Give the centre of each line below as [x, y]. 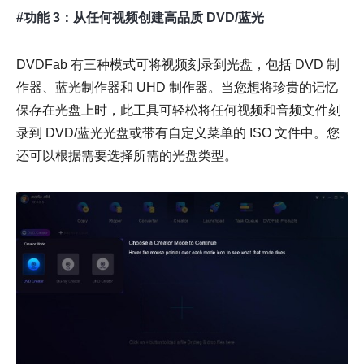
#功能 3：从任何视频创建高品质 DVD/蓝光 [140, 17]
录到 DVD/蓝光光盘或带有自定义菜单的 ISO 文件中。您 [178, 132]
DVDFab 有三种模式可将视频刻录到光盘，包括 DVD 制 [178, 64]
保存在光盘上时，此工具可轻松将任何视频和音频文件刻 [179, 110]
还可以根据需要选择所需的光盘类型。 [127, 155]
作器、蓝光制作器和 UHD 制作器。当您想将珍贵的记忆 [177, 87]
